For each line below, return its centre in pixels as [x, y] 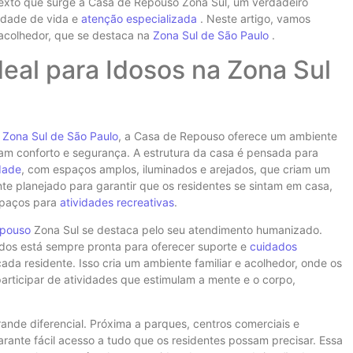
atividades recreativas [117, 202]
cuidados [273, 246]
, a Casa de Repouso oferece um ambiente [228, 136]
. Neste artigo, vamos [254, 19]
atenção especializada [139, 19]
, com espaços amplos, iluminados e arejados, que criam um [176, 169]
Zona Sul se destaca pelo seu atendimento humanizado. [176, 229]
